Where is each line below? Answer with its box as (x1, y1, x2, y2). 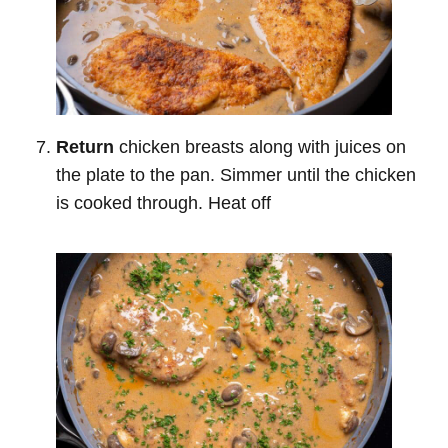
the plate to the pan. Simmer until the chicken (56, 164, 416, 185)
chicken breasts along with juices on (114, 136, 406, 157)
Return (56, 136, 114, 157)
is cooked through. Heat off (56, 192, 271, 213)
